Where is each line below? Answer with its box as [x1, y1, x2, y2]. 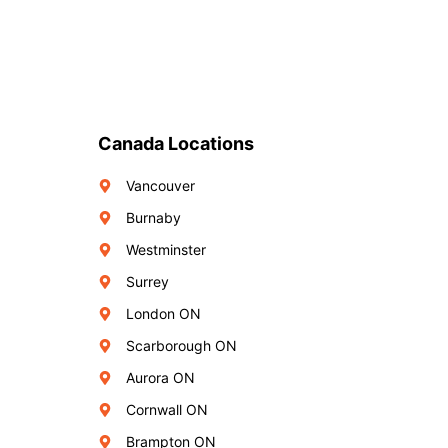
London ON [126, 305, 201, 322]
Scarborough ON [126, 337, 237, 354]
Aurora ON [126, 369, 195, 386]
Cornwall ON [126, 401, 208, 418]
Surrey [126, 273, 169, 290]
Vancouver [126, 177, 195, 194]
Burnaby [126, 209, 181, 226]
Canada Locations [97, 133, 254, 154]
